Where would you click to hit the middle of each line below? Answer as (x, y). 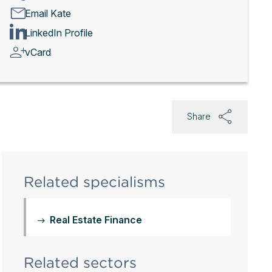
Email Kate (48, 13)
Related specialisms (94, 182)
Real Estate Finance (96, 220)
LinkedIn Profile (59, 32)
